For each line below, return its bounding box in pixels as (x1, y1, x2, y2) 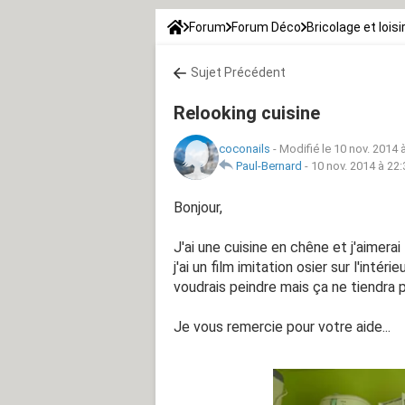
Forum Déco (231, 19, 301, 34)
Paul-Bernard (236, 158, 302, 173)
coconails (219, 141, 270, 155)
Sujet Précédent (191, 64, 286, 80)
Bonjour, (174, 198, 222, 216)
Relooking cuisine (174, 101, 320, 124)
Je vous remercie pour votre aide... (174, 317, 391, 335)
